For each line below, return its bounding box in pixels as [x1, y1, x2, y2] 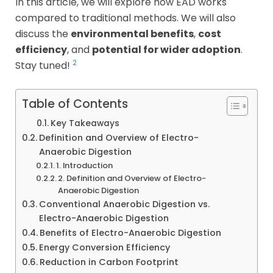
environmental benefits [71, 26, 194, 41]
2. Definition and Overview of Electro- [58, 172, 207, 184]
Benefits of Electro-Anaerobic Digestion [39, 226, 221, 239]
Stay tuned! [15, 58, 73, 73]
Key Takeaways [50, 117, 119, 129]
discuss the [15, 26, 71, 41]
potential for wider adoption [92, 42, 241, 57]
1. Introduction [56, 159, 113, 171]
